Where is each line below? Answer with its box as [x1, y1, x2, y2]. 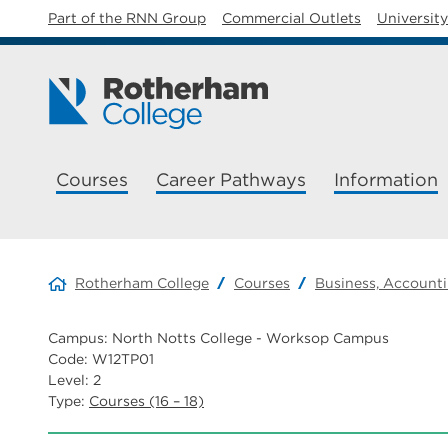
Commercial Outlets [222, 10, 361, 26]
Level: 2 [48, 372, 101, 388]
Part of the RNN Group [48, 10, 206, 26]
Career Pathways [156, 169, 306, 190]
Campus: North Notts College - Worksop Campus [48, 330, 389, 346]
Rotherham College [75, 275, 209, 291]
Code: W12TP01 [48, 351, 154, 367]
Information [334, 169, 438, 190]
